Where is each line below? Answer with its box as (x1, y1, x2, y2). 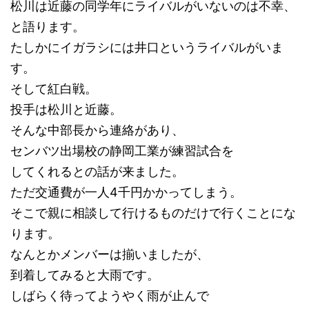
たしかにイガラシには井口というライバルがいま (10, 40, 283, 55)
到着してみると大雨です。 (10, 268, 159, 283)
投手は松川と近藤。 (10, 102, 122, 117)
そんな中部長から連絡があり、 (10, 123, 184, 138)
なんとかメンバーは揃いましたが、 (10, 247, 209, 262)
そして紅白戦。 (10, 81, 97, 97)
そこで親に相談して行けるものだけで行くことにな (10, 206, 296, 221)
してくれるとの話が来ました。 (10, 164, 184, 179)
